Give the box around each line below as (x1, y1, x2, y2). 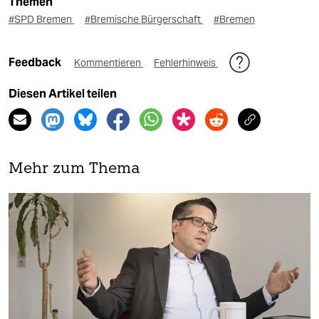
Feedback (9, 56, 63, 70)
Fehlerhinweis (154, 56, 218, 70)
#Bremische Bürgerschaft (85, 13, 203, 26)
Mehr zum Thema (9, 162, 140, 177)
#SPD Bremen (9, 13, 74, 26)
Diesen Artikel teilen (9, 87, 117, 101)
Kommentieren (74, 56, 143, 70)
